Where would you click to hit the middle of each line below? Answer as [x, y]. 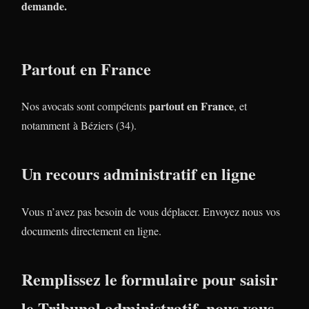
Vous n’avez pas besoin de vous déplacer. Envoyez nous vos [151, 212]
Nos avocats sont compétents [85, 106]
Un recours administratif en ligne [139, 174]
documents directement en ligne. [91, 231]
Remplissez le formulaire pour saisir [150, 279]
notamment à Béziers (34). [79, 126]
